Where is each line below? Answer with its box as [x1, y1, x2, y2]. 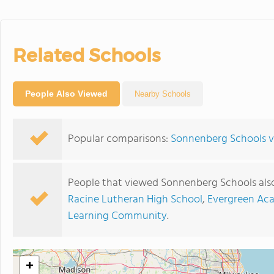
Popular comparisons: [68, 130, 171, 148]
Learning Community [68, 207, 167, 225]
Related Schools [13, 43, 160, 67]
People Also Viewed [25, 88, 108, 98]
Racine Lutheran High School [68, 190, 202, 209]
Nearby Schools [135, 89, 191, 98]
